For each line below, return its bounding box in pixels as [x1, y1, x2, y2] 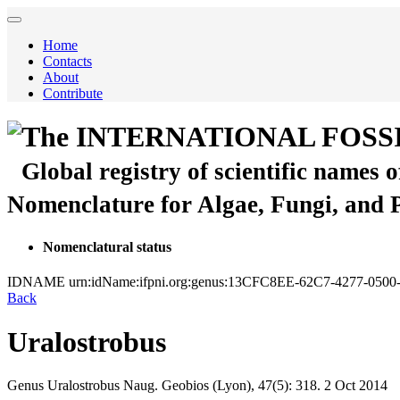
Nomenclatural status [43, 238, 171, 254]
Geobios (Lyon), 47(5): [162, 378, 292, 394]
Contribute [43, 86, 103, 101]
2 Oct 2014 [324, 378, 387, 394]
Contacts [43, 54, 92, 69]
